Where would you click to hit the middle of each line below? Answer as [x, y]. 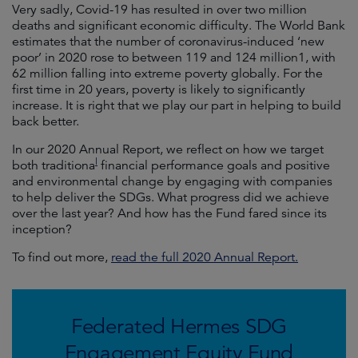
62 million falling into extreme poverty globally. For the [167, 74]
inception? [42, 229]
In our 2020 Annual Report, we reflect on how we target [168, 149]
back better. [46, 121]
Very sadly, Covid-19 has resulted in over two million [159, 10]
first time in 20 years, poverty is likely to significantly [159, 89]
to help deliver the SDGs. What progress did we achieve [171, 197]
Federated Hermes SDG [179, 326]
